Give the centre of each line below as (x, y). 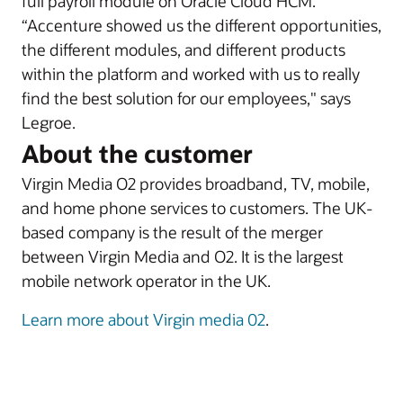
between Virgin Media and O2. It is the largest (183, 256)
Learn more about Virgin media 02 (143, 319)
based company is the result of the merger (172, 232)
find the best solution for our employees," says (186, 98)
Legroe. (49, 122)
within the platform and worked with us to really (191, 74)
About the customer (137, 153)
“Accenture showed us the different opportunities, (201, 25)
